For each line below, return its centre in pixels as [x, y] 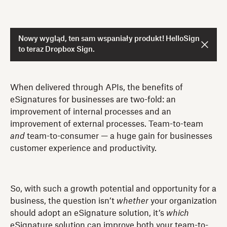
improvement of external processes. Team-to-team [107, 124]
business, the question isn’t [63, 201]
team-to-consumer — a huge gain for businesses [119, 136]
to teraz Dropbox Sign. [56, 49]
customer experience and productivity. [83, 148]
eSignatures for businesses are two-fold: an [93, 100]
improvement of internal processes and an [91, 112]
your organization [183, 201]
